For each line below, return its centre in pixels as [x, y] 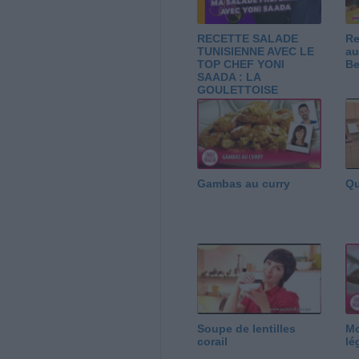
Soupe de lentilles [246, 328]
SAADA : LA [228, 77]
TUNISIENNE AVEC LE [255, 52]
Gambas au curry [243, 184]
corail [212, 341]
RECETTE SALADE [247, 39]
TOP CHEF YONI [240, 65]
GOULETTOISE [237, 90]
